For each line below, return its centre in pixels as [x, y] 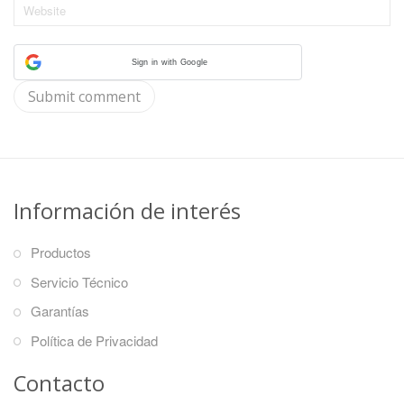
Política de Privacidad [94, 340]
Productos [61, 252]
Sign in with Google [170, 62]
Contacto [59, 384]
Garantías [60, 311]
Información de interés [127, 211]
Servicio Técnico [79, 281]
